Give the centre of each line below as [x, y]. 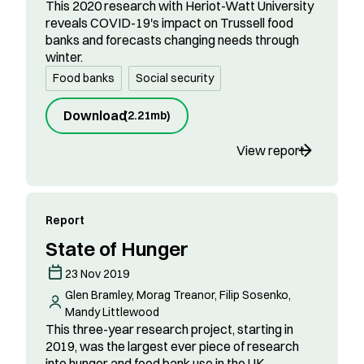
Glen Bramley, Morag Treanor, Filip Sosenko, [178, 295]
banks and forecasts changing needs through [172, 40]
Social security [175, 78]
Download [95, 116]
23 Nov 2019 [97, 274]
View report [271, 150]
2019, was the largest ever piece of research [172, 347]
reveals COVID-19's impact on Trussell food [169, 23]
